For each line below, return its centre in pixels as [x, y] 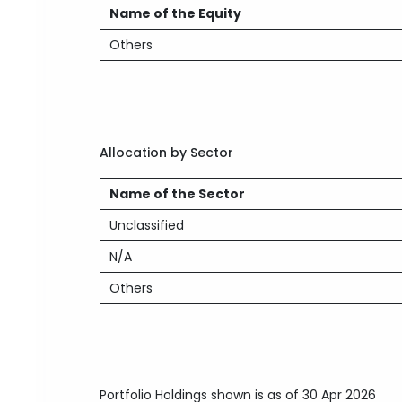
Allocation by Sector [167, 153]
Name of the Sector [178, 194]
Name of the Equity [176, 13]
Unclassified [147, 225]
